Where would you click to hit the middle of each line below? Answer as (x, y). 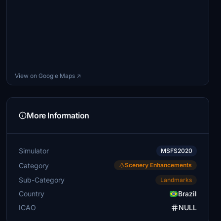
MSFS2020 (176, 151)
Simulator (34, 151)
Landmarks (176, 180)
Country (32, 194)
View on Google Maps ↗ (48, 76)
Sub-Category (42, 180)
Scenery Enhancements (158, 165)
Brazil (187, 194)
